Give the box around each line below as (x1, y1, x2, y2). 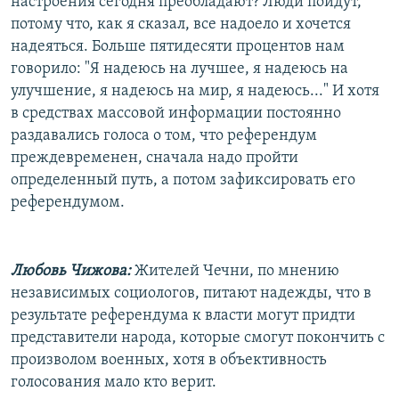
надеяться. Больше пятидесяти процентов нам (11, 37, 345, 55)
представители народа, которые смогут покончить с (11, 329, 385, 346)
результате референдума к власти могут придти (11, 306, 355, 324)
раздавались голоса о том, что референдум (11, 126, 317, 144)
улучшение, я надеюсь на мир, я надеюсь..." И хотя (11, 82, 379, 100)
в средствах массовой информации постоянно (11, 104, 341, 122)
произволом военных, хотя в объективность (11, 351, 327, 369)
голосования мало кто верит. (11, 373, 216, 391)
